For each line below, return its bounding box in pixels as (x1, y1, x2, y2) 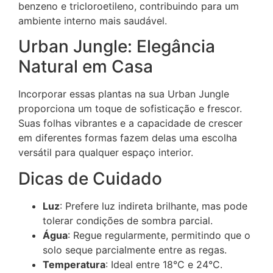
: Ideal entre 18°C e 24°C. (105, 258, 222, 271)
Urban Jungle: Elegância (18, 36, 215, 57)
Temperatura (43, 258, 105, 271)
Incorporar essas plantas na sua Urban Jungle (18, 88, 229, 101)
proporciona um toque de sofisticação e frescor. (18, 102, 242, 115)
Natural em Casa (18, 56, 153, 77)
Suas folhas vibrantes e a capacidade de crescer (18, 117, 243, 130)
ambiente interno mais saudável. (18, 14, 167, 27)
